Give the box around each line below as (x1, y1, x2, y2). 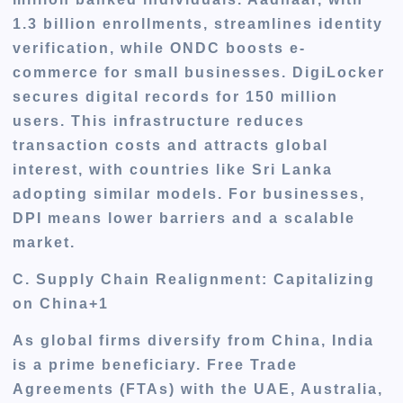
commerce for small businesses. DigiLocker (13, 65, 386, 81)
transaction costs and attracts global (13, 138, 329, 154)
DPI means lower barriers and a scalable (13, 210, 356, 227)
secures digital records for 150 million (13, 89, 339, 105)
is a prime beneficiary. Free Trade (13, 357, 299, 373)
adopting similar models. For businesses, (13, 186, 366, 202)
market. (13, 235, 76, 251)
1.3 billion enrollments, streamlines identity (13, 16, 384, 32)
